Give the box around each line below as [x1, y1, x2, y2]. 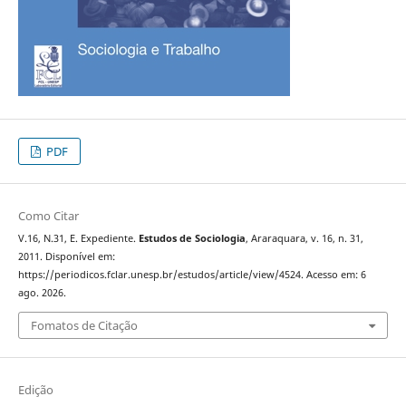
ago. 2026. [17, 286, 66, 300]
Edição [17, 381, 53, 398]
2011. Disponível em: [17, 250, 115, 264]
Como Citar [17, 208, 79, 225]
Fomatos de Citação [30, 316, 138, 333]
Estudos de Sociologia [138, 232, 246, 246]
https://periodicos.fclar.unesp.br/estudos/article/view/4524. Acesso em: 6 [17, 268, 366, 282]
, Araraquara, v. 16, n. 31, [245, 232, 363, 246]
